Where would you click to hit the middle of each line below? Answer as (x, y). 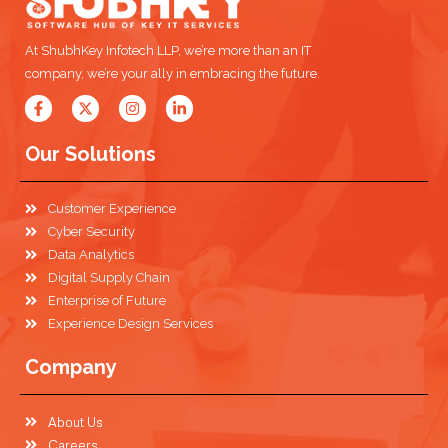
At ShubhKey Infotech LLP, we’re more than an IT (168, 51)
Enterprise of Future (106, 301)
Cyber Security (91, 232)
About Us (75, 421)
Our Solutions (90, 154)
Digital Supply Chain (108, 278)
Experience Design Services (130, 324)
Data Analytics (90, 255)
